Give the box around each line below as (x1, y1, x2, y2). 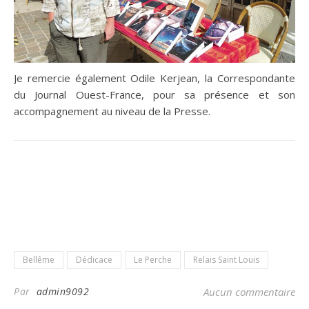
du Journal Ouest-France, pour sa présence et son (14, 88, 295, 102)
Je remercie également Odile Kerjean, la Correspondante (14, 71, 295, 86)
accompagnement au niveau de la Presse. (14, 104, 210, 119)
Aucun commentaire (203, 285, 295, 299)
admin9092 (36, 285, 89, 299)
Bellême (23, 254, 54, 266)
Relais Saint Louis (193, 254, 259, 266)
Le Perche (134, 254, 172, 266)
